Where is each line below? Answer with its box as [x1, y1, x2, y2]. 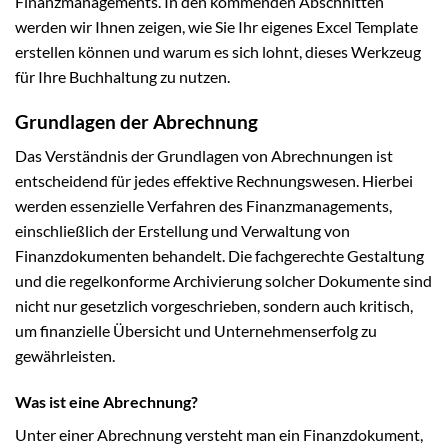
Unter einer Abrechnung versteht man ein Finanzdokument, [15, 424, 423, 444]
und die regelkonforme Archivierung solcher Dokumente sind [15, 271, 432, 291]
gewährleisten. [15, 346, 115, 366]
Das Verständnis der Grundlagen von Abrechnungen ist [15, 146, 393, 166]
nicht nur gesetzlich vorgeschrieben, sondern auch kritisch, [15, 296, 413, 316]
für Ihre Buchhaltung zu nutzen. [15, 66, 230, 86]
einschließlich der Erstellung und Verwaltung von [15, 221, 350, 241]
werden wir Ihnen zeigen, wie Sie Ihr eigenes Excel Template [15, 16, 418, 36]
